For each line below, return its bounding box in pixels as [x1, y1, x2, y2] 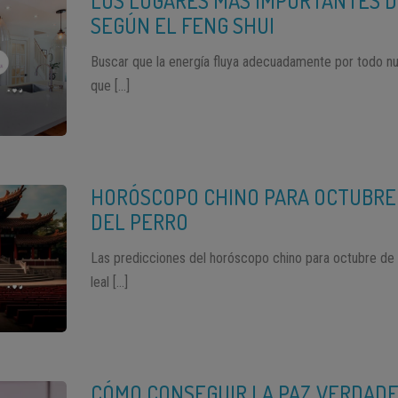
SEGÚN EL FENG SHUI [91, 12, 275, 40]
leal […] [91, 273, 129, 291]
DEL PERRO [91, 207, 189, 235]
